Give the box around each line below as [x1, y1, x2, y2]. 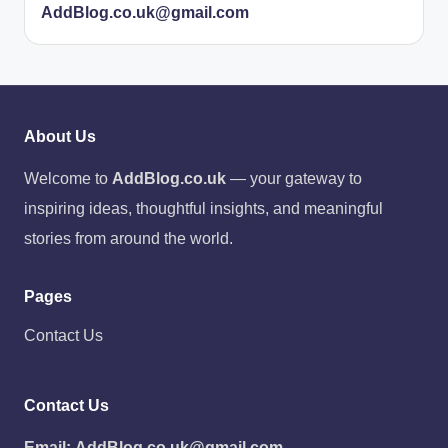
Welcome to [24, 169, 112, 187]
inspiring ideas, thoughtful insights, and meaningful [24, 199, 383, 217]
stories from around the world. [24, 229, 233, 247]
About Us [24, 127, 96, 145]
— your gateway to [226, 169, 362, 187]
